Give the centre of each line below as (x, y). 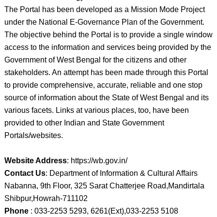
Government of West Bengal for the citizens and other (95, 60)
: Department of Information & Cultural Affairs (121, 173)
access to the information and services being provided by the (108, 47)
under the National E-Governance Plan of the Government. (104, 22)
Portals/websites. (33, 135)
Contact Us (25, 173)
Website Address (35, 161)
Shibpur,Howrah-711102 (46, 198)
